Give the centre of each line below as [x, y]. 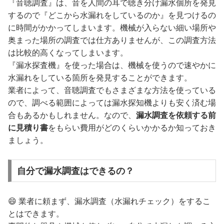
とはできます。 [36, 214]
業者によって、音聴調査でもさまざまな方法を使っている [112, 90]
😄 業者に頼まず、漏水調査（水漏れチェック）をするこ [109, 201]
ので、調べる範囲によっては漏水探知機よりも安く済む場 [112, 103]
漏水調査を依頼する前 [176, 115]
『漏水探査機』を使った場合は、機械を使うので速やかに [112, 65]
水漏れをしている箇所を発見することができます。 [100, 78]
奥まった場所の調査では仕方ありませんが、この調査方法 [112, 40]
